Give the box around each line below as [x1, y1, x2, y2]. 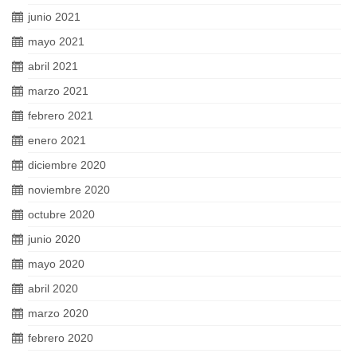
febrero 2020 [28, 331, 93, 344]
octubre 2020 [28, 208, 95, 221]
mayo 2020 [28, 257, 84, 270]
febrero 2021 [28, 109, 93, 122]
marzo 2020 [28, 307, 88, 320]
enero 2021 [28, 134, 86, 147]
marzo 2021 [28, 84, 88, 97]
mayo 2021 [28, 35, 84, 48]
